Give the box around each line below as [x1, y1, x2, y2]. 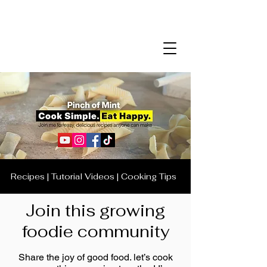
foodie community [21, 221, 169, 242]
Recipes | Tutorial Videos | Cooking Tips [10, 171, 176, 182]
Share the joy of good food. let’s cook [18, 252, 173, 263]
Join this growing [26, 200, 165, 221]
